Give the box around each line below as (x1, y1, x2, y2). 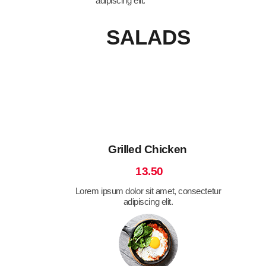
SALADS (106, 25, 191, 49)
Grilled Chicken (108, 142, 187, 156)
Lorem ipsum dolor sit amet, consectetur (75, 185, 221, 196)
